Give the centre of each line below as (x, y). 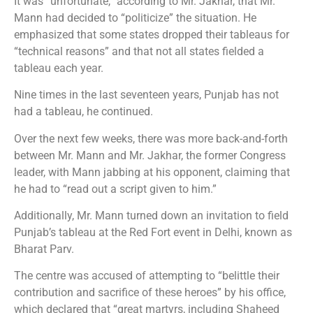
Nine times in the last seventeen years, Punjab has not (146, 95)
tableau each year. (59, 68)
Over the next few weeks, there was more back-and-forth (151, 138)
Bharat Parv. (44, 249)
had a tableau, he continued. (83, 112)
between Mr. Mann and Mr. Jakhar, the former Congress (150, 155)
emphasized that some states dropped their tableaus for (152, 34)
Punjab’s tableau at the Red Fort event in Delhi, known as (153, 233)
